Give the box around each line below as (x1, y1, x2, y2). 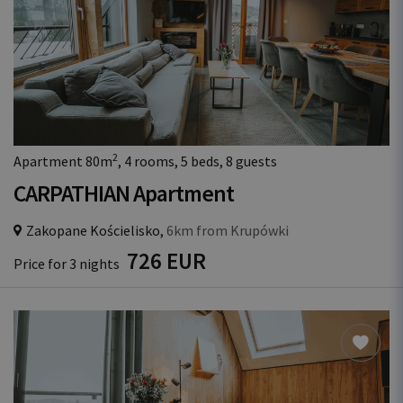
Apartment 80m (13, 152, 112, 170)
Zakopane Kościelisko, (26, 221, 164, 239)
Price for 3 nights (13, 255, 122, 273)
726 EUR (127, 246, 206, 275)
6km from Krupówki (164, 221, 289, 239)
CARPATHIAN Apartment (13, 179, 234, 208)
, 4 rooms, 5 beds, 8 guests (118, 152, 277, 170)
